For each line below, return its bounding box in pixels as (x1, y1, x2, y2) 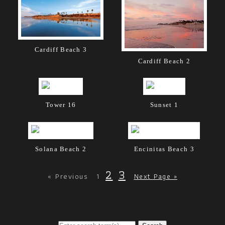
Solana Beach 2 (35, 145, 87, 153)
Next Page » (134, 170, 177, 182)
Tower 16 (45, 101, 76, 109)
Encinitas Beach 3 (134, 145, 194, 153)
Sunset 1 (150, 101, 179, 109)
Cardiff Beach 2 (138, 57, 191, 65)
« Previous (48, 170, 88, 182)
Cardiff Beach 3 (34, 45, 87, 53)
